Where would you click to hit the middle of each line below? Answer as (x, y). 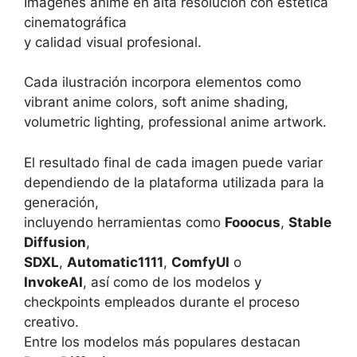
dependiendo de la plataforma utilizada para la (174, 182)
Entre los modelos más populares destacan (162, 341)
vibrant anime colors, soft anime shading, (156, 102)
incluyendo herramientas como (124, 222)
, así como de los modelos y (172, 282)
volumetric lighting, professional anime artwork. (175, 122)
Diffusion (55, 242)
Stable (310, 222)
